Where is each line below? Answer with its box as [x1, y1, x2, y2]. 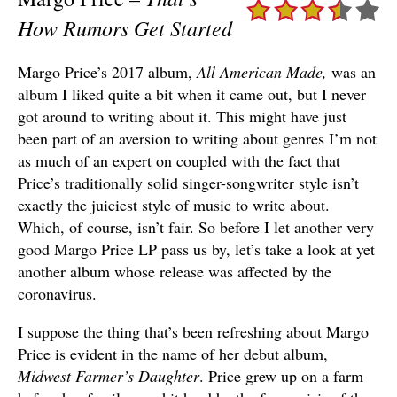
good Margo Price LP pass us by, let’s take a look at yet [18, 237, 375, 260]
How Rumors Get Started [18, 12, 232, 42]
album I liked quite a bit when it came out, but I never [18, 82, 366, 105]
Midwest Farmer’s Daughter [18, 364, 199, 386]
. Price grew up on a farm [199, 364, 363, 386]
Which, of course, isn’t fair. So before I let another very [18, 215, 374, 237]
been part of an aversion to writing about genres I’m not [18, 127, 377, 149]
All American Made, [197, 60, 327, 82]
